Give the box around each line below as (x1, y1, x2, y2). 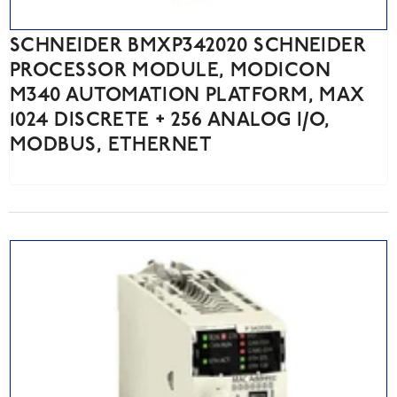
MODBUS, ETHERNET (10, 136, 213, 157)
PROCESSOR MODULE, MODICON (10, 61, 331, 82)
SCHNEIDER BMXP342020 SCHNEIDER (10, 36, 367, 58)
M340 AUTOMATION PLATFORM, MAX (10, 86, 365, 107)
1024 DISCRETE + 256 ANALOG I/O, (10, 111, 331, 132)
